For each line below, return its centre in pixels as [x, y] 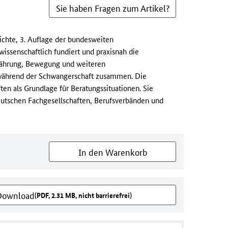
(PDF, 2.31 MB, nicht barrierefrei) [83, 195]
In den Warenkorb [112, 151]
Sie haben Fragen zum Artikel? [112, 7]
